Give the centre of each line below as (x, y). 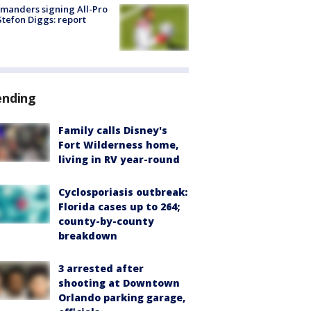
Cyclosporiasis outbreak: (123, 192)
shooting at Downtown (119, 283)
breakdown (88, 235)
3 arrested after (101, 268)
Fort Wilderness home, (118, 144)
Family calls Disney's (113, 130)
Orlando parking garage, (122, 297)
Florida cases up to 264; (119, 206)
